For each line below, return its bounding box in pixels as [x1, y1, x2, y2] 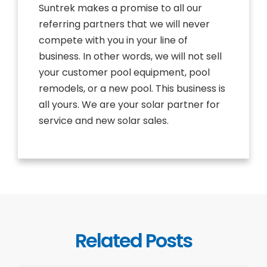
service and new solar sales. [39, 114, 169, 128]
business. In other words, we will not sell [39, 49, 222, 64]
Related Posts [75, 226, 192, 254]
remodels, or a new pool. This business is [39, 82, 225, 96]
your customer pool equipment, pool [39, 66, 210, 80]
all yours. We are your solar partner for [39, 98, 220, 112]
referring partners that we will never [39, 17, 210, 32]
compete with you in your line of [39, 33, 188, 48]
